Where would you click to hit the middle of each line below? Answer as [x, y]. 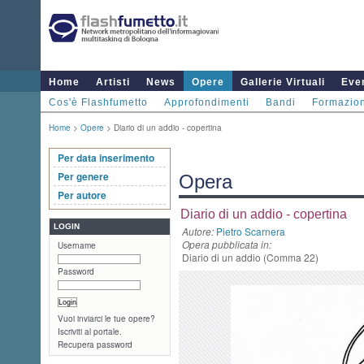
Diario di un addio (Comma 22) [250, 257]
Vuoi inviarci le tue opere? [106, 318]
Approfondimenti [207, 102]
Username [77, 245]
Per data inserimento [106, 158]
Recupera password [95, 344]
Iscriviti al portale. [90, 331]
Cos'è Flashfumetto [98, 102]
